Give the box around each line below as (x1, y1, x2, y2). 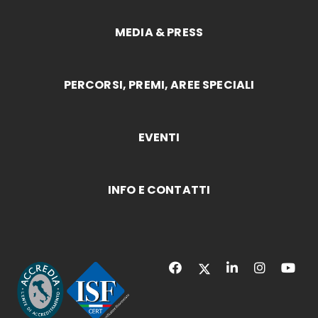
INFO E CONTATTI (107, 182, 211, 199)
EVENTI (138, 129, 180, 146)
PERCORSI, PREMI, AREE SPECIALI (63, 77, 255, 94)
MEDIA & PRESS (114, 24, 204, 41)
